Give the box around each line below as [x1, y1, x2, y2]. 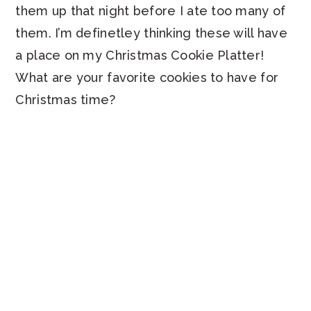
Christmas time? [15, 92, 116, 108]
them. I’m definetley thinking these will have [15, 26, 287, 41]
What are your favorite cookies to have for [15, 70, 279, 85]
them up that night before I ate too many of [15, 3, 286, 19]
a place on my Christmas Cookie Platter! [15, 48, 264, 63]
